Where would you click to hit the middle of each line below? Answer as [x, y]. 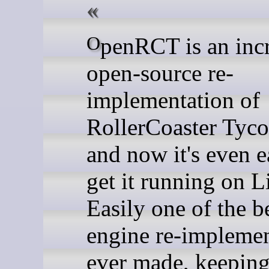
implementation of [173, 100]
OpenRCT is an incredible [93, 44]
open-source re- [160, 73]
